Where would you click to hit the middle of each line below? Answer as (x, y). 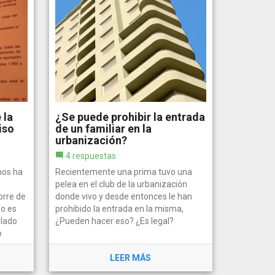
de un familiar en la (103, 128)
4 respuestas (91, 156)
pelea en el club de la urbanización (121, 184)
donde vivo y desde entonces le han (123, 196)
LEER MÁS (131, 258)
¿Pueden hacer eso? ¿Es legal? (114, 221)
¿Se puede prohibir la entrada (130, 117)
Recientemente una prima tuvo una (123, 172)
